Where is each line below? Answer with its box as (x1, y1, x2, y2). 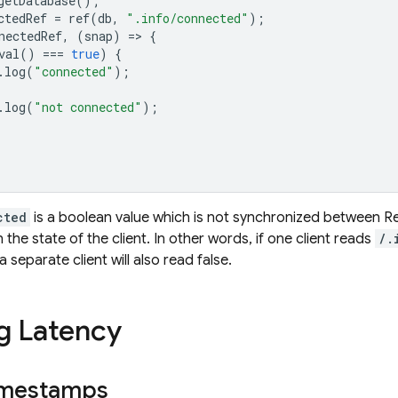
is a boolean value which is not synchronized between (30, 209, 384, 227)
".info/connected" (126, 10, 249, 27)
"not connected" (34, 99, 142, 115)
